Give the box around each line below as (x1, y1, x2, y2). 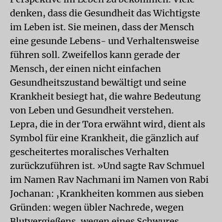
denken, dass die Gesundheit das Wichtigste (10, 7, 200, 19)
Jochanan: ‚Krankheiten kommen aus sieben (10, 188, 204, 199)
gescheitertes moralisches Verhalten (10, 146, 169, 158)
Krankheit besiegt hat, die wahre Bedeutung (10, 91, 201, 102)
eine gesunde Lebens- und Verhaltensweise (10, 35, 199, 47)
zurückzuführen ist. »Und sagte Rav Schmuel (10, 160, 205, 171)
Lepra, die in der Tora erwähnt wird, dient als (10, 118, 205, 130)
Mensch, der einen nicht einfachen (10, 63, 161, 74)
